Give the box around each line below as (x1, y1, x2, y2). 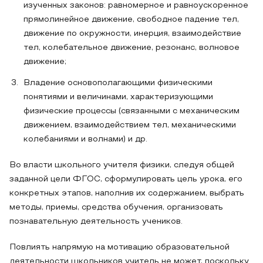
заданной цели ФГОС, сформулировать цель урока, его (9, 176, 242, 183)
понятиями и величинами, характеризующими (23, 93, 213, 101)
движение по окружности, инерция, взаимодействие (23, 30, 241, 38)
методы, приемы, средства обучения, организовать (9, 204, 223, 211)
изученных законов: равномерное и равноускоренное (23, 2, 248, 9)
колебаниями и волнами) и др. (23, 136, 147, 143)
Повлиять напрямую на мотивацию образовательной (9, 244, 230, 251)
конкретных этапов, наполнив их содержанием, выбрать (9, 190, 244, 197)
